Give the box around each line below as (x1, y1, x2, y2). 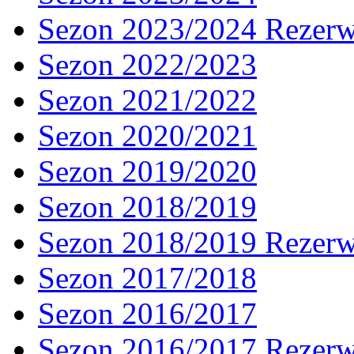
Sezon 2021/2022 (38, 82, 257, 117)
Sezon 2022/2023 (38, 47, 257, 81)
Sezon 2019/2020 (38, 153, 257, 188)
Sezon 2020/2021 (38, 118, 257, 153)
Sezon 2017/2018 (38, 260, 257, 295)
